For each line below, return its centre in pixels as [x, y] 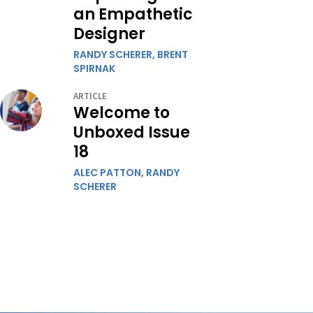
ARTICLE [90, 96]
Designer [109, 34]
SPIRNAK [94, 69]
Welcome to [122, 113]
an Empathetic [133, 15]
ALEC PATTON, [110, 173]
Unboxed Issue [132, 133]
